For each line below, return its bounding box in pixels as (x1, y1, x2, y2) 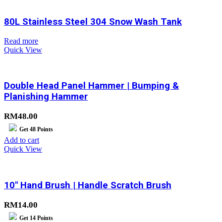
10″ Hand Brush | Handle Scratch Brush (4, 179, 171, 191)
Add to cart (4, 136, 39, 145)
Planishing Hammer (4, 91, 88, 103)
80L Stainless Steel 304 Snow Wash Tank (4, 16, 182, 28)
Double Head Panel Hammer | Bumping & (4, 80, 179, 92)
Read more (4, 36, 38, 45)
